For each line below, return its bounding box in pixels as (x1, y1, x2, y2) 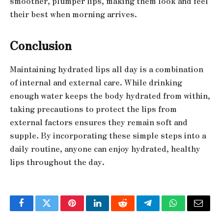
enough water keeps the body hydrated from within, (10, 89, 210, 101)
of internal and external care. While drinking (10, 76, 182, 88)
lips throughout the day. (10, 156, 105, 167)
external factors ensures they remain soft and (10, 116, 188, 128)
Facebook (21, 206, 55, 215)
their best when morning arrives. (10, 8, 137, 20)
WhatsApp (172, 206, 211, 215)
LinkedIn (96, 206, 129, 215)
